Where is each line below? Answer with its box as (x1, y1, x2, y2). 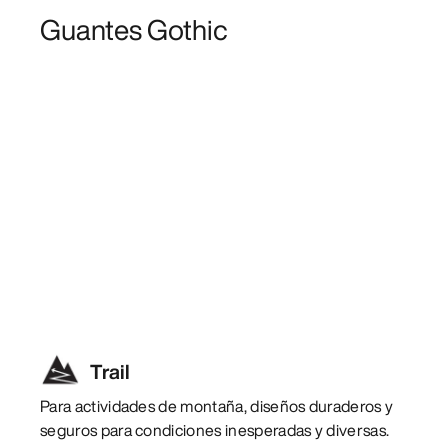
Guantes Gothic (40, 8, 228, 50)
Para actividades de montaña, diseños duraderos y (40, 393, 394, 418)
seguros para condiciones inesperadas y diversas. (40, 417, 390, 442)
